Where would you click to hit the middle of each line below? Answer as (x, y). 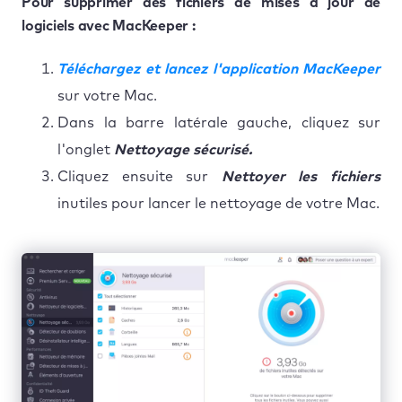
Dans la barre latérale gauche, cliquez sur (219, 122)
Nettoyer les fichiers (301, 176)
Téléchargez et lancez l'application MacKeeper (219, 69)
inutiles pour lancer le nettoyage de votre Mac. (218, 203)
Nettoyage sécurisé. (183, 149)
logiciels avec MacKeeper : (109, 26)
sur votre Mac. (107, 96)
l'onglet (86, 149)
